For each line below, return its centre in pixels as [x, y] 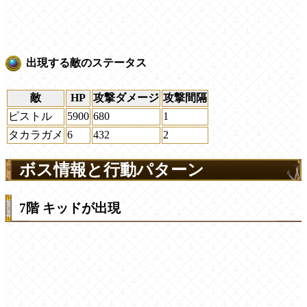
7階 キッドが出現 [70, 208]
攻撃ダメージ [126, 98]
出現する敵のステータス [86, 63]
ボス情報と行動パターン [112, 170]
